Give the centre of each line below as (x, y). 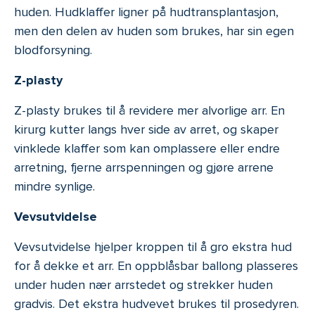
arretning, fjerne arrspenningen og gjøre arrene (144, 168)
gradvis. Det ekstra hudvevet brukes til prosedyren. (156, 304)
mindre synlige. (54, 187)
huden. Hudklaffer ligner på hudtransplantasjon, (146, 12)
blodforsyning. (53, 50)
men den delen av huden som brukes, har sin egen (154, 31)
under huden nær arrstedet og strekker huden (143, 285)
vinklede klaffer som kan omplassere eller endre (147, 149)
